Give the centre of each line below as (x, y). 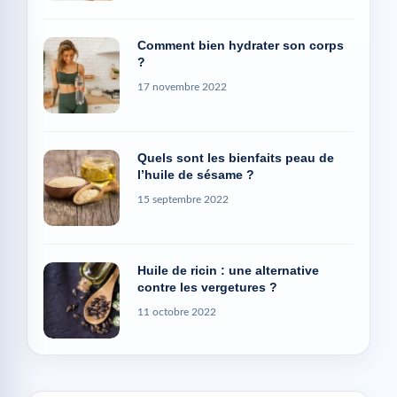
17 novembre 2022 (182, 82)
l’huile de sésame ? (196, 170)
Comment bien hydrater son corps (241, 40)
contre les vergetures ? (207, 282)
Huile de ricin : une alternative (228, 265)
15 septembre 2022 (183, 195)
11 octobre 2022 (177, 307)
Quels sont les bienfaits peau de (236, 153)
